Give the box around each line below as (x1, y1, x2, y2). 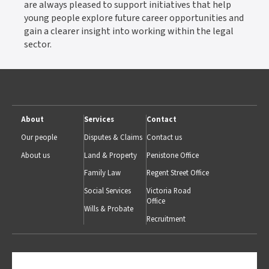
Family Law (83, 168, 121, 179)
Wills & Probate (83, 204, 133, 215)
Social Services (83, 186, 131, 197)
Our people (21, 131, 57, 143)
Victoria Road (147, 186, 192, 197)
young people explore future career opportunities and (24, 11, 244, 25)
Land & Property (83, 150, 137, 161)
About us (21, 150, 50, 161)
